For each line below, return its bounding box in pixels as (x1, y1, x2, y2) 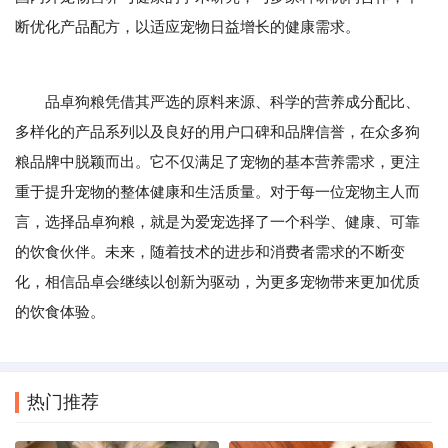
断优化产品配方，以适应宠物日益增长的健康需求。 (15, 18, 360, 36)
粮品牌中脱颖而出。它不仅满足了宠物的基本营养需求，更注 (15, 153, 420, 171)
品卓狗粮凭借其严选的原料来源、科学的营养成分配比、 (15, 93, 420, 111)
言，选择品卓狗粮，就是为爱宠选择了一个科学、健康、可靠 (15, 213, 420, 231)
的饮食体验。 (15, 303, 105, 321)
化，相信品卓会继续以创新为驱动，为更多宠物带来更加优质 (15, 273, 420, 291)
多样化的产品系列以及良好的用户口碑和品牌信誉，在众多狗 (15, 123, 420, 141)
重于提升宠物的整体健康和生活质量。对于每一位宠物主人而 (15, 183, 420, 201)
